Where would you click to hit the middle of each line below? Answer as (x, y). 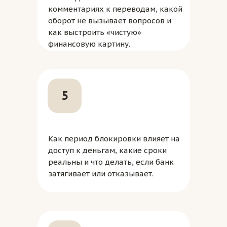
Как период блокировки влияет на (114, 139)
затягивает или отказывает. (101, 174)
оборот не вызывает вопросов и (110, 21)
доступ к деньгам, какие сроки (107, 150)
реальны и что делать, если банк (111, 162)
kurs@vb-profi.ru (81, 185)
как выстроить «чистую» (95, 32)
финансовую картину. (89, 44)
